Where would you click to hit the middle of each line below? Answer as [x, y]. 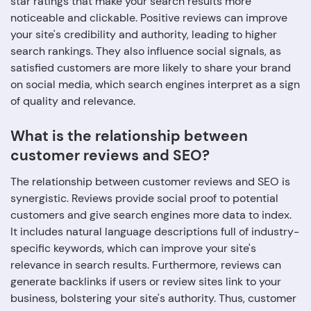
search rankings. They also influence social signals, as [146, 51]
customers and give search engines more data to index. [151, 215]
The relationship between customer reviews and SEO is [150, 182]
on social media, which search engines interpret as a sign [155, 85]
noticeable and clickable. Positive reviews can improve [149, 18]
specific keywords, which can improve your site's [133, 249]
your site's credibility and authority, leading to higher [144, 35]
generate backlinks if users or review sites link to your [146, 282]
